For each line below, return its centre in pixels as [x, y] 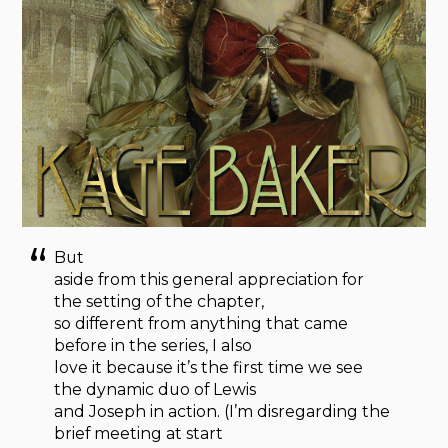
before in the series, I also [153, 345]
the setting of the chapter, [159, 301]
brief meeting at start [139, 433]
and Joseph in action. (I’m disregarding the [222, 411]
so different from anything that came [201, 323]
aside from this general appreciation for [209, 279]
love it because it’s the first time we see [209, 367]
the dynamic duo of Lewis [155, 389]
